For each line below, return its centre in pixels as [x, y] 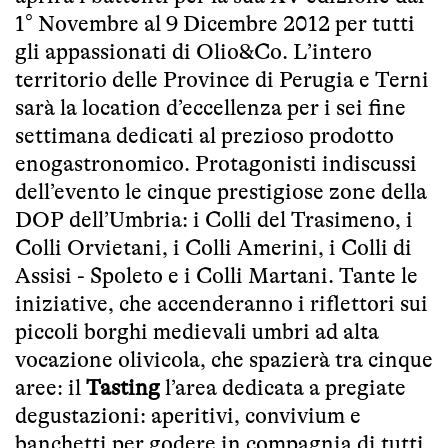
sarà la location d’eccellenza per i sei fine [210, 108]
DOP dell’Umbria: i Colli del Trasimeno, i [214, 220]
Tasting [123, 388]
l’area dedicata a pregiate [283, 388]
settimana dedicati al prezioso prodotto [204, 136]
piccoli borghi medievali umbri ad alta [197, 332]
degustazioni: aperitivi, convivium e [188, 416]
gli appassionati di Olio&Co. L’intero [193, 52]
